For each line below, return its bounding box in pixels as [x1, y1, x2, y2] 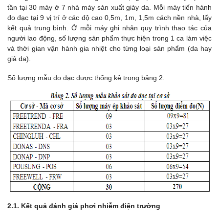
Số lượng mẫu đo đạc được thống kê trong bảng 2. [7, 73, 165, 82]
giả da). [7, 54, 31, 63]
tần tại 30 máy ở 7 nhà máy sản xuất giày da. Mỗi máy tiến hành [7, 3, 212, 11]
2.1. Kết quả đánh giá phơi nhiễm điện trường [7, 202, 160, 210]
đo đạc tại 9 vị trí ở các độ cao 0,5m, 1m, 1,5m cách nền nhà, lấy [7, 13, 212, 22]
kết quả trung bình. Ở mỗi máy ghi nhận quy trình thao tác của [7, 23, 212, 32]
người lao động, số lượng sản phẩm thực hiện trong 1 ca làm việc [7, 34, 212, 42]
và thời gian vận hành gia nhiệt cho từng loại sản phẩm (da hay [7, 44, 212, 52]
